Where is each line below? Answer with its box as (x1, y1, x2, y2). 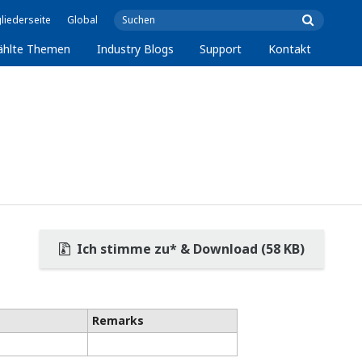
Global (67, 13, 98, 27)
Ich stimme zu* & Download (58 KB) (74, 240, 305, 258)
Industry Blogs (96, 41, 174, 57)
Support (200, 41, 242, 57)
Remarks (91, 313, 144, 328)
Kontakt (267, 41, 311, 57)
